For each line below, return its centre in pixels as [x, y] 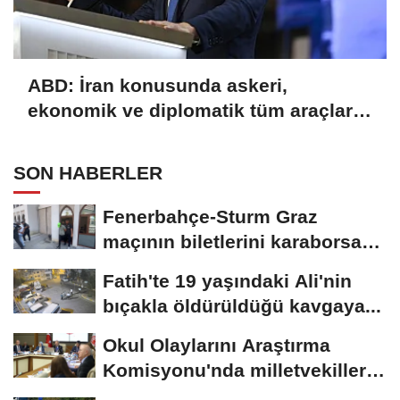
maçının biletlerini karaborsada [243, 242]
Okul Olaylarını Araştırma [217, 346]
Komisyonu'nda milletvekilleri [237, 371]
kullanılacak [82, 135]
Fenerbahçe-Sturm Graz [210, 217]
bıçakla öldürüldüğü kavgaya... [242, 306]
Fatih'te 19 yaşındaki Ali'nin [227, 281]
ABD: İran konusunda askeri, [158, 85]
